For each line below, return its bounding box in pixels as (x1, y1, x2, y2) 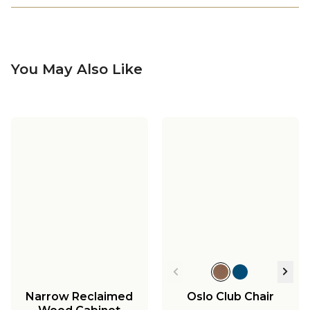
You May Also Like (11, 60, 143, 77)
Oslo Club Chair (186, 289, 274, 303)
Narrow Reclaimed (26, 289, 134, 303)
